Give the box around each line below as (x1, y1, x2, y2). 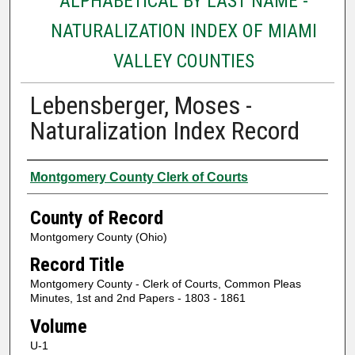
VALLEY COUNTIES (113, 49, 254, 72)
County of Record (29, 206, 163, 229)
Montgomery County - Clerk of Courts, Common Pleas (29, 277, 301, 291)
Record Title (29, 254, 124, 277)
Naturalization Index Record (29, 115, 300, 146)
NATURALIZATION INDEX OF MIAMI (50, 19, 317, 42)
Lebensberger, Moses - (29, 90, 252, 120)
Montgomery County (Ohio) (29, 230, 167, 243)
